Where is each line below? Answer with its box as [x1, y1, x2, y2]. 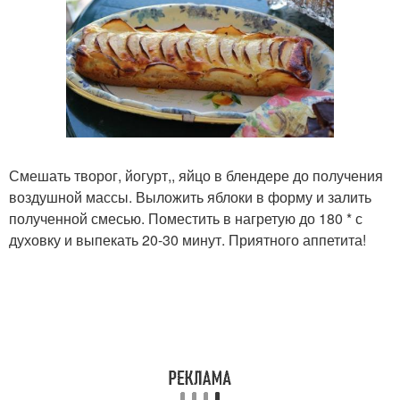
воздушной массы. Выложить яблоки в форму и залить [9, 187, 371, 208]
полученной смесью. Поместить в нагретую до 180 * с [9, 208, 362, 229]
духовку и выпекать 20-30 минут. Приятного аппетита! [9, 229, 366, 251]
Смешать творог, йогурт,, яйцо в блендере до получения [9, 165, 383, 187]
